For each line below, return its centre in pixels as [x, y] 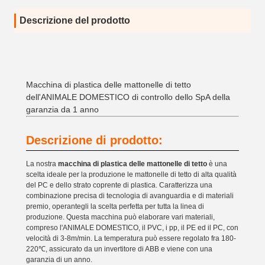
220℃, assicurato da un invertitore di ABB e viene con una [119, 249]
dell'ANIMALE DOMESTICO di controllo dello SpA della [128, 97]
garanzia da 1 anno [62, 109]
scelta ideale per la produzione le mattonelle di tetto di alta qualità [131, 174]
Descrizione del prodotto [75, 20]
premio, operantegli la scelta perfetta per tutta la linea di [115, 206]
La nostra [42, 164]
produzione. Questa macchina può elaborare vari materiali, [120, 217]
